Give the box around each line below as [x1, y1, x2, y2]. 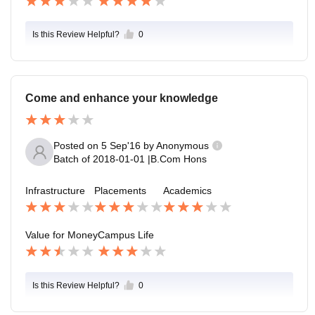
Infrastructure [25, 185, 85, 197]
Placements [94, 185, 146, 197]
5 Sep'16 [101, 139, 141, 151]
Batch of [53, 153, 90, 165]
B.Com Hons [150, 153, 207, 165]
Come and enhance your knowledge [25, 92, 218, 105]
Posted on [53, 139, 101, 151]
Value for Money [25, 229, 98, 240]
